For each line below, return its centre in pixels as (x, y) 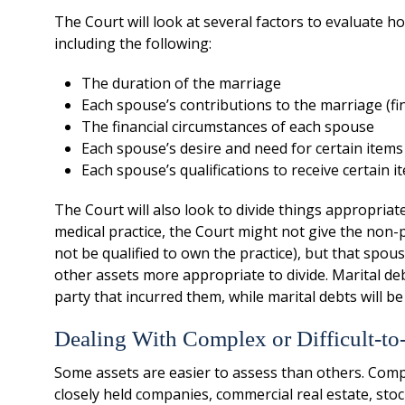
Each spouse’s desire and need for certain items (242, 148)
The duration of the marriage (181, 83)
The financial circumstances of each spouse (228, 127)
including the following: (133, 43)
